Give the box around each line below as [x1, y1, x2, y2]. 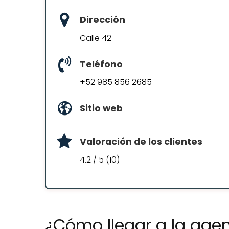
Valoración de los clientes [80, 135, 202, 148]
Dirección [80, 13, 125, 26]
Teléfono [80, 58, 123, 71]
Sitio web [80, 102, 123, 115]
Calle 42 [80, 32, 111, 44]
